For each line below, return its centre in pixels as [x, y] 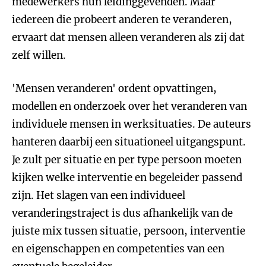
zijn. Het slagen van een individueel [99, 195]
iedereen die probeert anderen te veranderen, [122, 20]
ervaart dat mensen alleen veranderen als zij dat [128, 37]
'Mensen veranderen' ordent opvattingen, [114, 88]
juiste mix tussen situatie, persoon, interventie [129, 231]
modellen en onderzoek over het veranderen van [129, 106]
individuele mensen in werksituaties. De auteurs [132, 124]
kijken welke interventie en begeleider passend [127, 178]
